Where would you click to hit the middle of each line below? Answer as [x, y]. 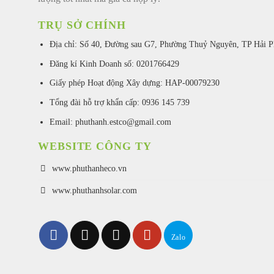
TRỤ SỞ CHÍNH [82, 25]
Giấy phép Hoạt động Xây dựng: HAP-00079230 [134, 83]
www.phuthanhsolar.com [95, 190]
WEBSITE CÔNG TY [95, 146]
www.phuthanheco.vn [90, 168]
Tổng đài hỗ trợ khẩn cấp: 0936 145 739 [119, 102]
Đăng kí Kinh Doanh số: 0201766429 [114, 63]
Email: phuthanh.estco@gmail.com [110, 121]
